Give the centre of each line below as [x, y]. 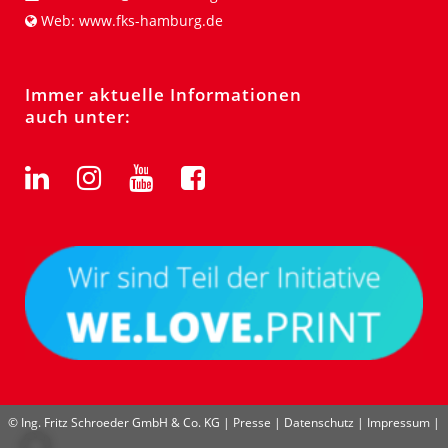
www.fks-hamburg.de [151, 20]
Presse [252, 422]
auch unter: [78, 116]
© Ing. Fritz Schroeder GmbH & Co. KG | [120, 422]
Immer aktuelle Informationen [163, 94]
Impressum [398, 422]
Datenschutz [319, 422]
